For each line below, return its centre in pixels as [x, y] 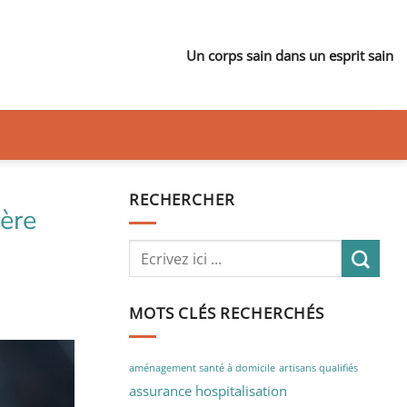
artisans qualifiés [318, 367]
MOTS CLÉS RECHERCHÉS [227, 313]
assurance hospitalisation [208, 390]
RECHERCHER [182, 199]
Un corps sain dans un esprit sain [290, 55]
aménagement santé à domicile [202, 367]
